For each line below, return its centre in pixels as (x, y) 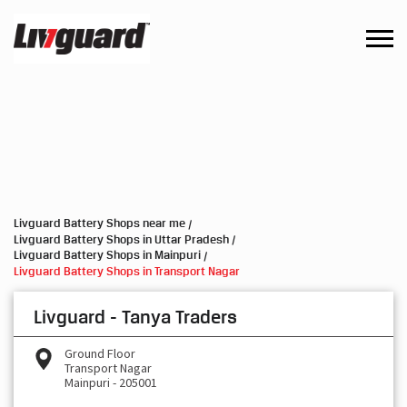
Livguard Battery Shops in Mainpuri (107, 255)
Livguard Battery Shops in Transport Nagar (127, 270)
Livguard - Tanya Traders (135, 317)
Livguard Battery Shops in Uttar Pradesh (121, 238)
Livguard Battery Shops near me (99, 223)
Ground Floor (100, 353)
